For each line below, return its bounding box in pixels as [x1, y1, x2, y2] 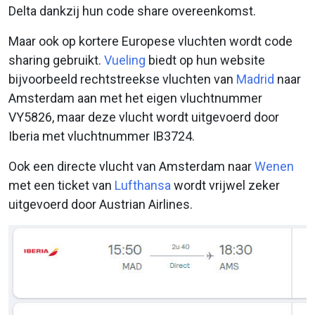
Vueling [104, 53, 146, 68]
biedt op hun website [146, 53, 265, 68]
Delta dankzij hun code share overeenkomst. [8, 4, 256, 19]
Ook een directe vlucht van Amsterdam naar [8, 159, 255, 174]
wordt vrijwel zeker [171, 178, 280, 193]
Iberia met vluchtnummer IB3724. [8, 129, 195, 144]
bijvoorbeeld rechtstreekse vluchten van [8, 72, 236, 87]
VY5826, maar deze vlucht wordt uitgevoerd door [8, 110, 279, 125]
